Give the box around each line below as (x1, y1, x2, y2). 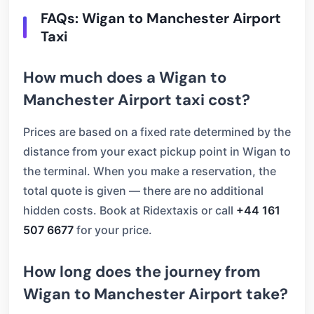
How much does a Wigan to (23, 67, 226, 88)
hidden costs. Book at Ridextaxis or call (23, 203, 236, 217)
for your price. (74, 223, 152, 237)
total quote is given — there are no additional (23, 184, 264, 198)
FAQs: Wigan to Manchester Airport (41, 9, 281, 27)
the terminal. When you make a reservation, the (23, 164, 276, 178)
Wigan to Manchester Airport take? (23, 284, 288, 304)
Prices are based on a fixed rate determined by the (23, 125, 291, 139)
